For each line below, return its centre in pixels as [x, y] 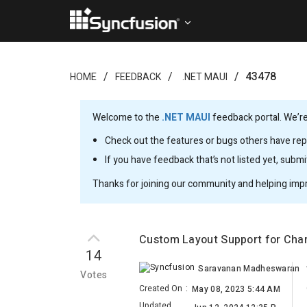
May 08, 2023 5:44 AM [236, 290]
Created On [161, 289]
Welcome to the [127, 118]
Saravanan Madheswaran [249, 269]
